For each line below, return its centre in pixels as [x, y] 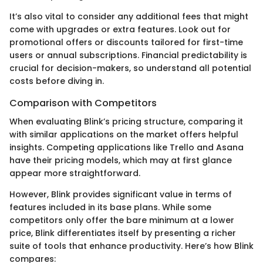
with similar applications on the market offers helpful [124, 134]
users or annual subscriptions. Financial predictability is [128, 55]
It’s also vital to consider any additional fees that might [129, 16]
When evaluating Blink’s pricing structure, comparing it [126, 121]
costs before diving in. [57, 81]
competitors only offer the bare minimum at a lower [122, 220]
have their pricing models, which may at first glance [121, 160]
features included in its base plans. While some [110, 207]
